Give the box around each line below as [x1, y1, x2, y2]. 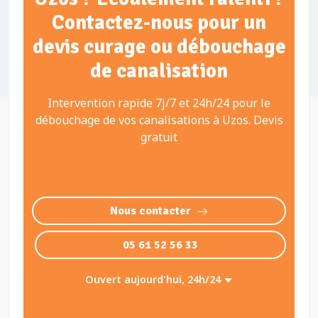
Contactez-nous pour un [52, 10, 266, 35]
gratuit [141, 129, 177, 145]
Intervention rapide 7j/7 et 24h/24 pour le [48, 95, 270, 111]
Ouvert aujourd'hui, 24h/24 [85, 273, 224, 286]
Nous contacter [110, 204, 191, 218]
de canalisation [90, 58, 228, 83]
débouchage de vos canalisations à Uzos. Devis [35, 112, 283, 128]
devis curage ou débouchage [32, 34, 286, 59]
